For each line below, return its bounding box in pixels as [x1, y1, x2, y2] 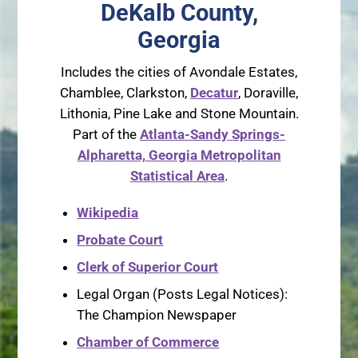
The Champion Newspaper [77, 307, 237, 323]
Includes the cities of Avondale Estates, [61, 64, 297, 80]
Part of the [73, 126, 140, 142]
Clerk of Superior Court [77, 259, 219, 275]
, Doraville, [238, 85, 298, 101]
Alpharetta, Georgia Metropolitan [77, 147, 281, 163]
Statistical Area [130, 168, 225, 184]
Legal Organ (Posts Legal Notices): [77, 286, 288, 302]
